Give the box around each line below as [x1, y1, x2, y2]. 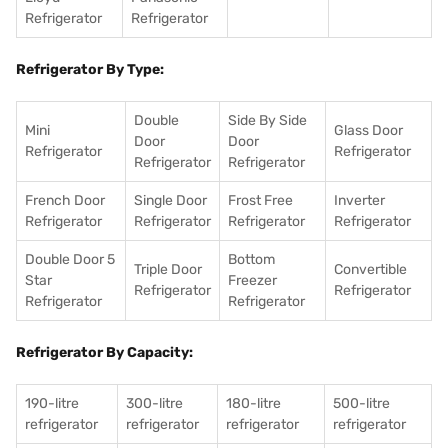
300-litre [126, 395, 183, 412]
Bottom [228, 251, 275, 268]
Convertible [334, 261, 407, 278]
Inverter [334, 192, 385, 209]
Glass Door [334, 122, 403, 139]
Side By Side [228, 112, 307, 129]
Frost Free [228, 192, 293, 209]
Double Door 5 [25, 251, 115, 268]
